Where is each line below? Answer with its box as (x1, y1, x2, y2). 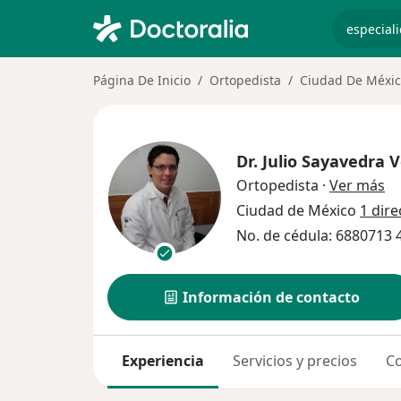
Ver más (329, 175, 385, 195)
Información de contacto (183, 287, 361, 308)
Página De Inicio (93, 72, 191, 89)
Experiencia (122, 351, 204, 371)
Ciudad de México (236, 200, 360, 220)
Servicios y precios (233, 351, 357, 371)
